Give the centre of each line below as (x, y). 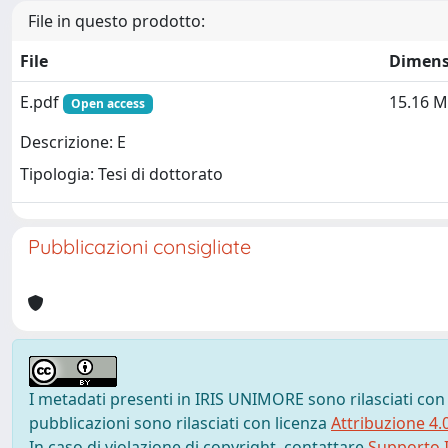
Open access (107, 103)
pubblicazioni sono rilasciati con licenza (180, 423)
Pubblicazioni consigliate (139, 246)
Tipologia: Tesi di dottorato (121, 174)
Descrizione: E (73, 142)
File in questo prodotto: (116, 21)
